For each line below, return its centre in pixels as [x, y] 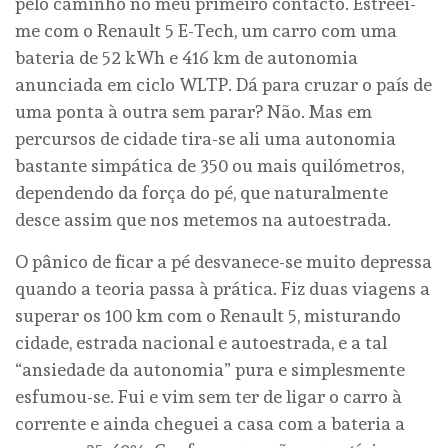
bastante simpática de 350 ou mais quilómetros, [209, 165]
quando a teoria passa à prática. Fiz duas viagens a [222, 288]
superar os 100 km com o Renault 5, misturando [208, 315]
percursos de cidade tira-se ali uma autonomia [205, 138]
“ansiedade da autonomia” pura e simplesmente [210, 369]
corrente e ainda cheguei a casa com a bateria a [210, 423]
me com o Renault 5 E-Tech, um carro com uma [206, 30]
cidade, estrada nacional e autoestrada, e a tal [201, 342]
